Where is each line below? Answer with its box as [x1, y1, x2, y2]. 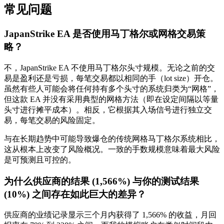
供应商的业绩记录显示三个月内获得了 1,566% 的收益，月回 [4, 210, 216, 219]
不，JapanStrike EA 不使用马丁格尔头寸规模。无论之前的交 [4, 63, 215, 72]
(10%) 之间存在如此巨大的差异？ [4, 188, 146, 199]
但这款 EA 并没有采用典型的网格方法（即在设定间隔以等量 [4, 94, 218, 103]
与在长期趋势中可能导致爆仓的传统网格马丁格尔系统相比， [4, 134, 220, 143]
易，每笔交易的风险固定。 [4, 115, 100, 124]
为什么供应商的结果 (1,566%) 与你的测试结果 [4, 175, 199, 186]
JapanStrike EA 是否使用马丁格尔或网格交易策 [4, 28, 205, 39]
